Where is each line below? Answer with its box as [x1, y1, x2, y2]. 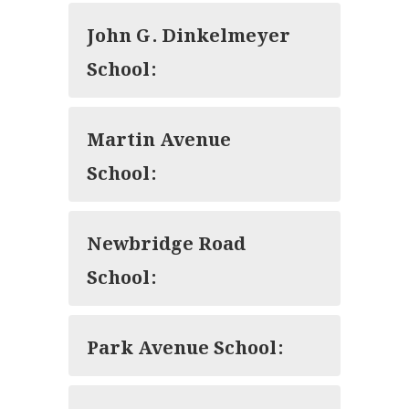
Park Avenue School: [87, 329, 283, 362]
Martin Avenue [87, 121, 231, 154]
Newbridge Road [87, 225, 246, 258]
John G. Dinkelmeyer [87, 16, 290, 50]
